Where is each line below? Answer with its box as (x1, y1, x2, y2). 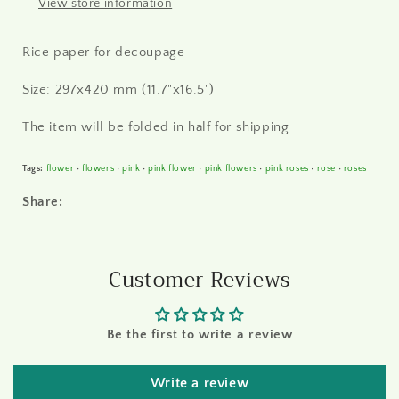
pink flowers (204, 164, 257, 174)
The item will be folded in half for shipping (22, 119, 293, 135)
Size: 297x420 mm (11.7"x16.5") (22, 82, 215, 98)
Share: (22, 194, 63, 210)
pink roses (265, 164, 309, 174)
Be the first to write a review (106, 327, 293, 343)
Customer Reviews (109, 263, 290, 298)
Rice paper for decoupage (22, 45, 185, 61)
